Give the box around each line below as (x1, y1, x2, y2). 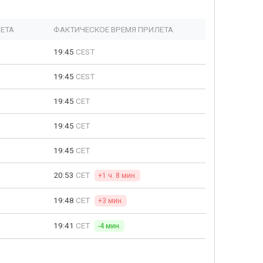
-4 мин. (98, 222, 121, 230)
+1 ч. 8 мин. (98, 171, 137, 180)
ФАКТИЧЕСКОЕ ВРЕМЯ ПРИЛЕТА (53, 25, 173, 34)
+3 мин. (98, 197, 123, 205)
